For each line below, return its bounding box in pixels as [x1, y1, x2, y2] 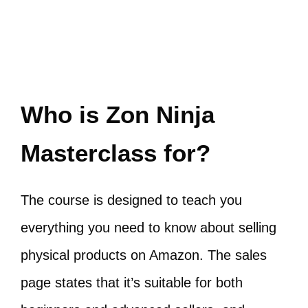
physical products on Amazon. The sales [21, 247, 267, 263]
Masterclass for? [21, 140, 210, 167]
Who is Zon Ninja [21, 101, 214, 129]
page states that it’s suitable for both [21, 275, 243, 291]
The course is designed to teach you [21, 192, 242, 208]
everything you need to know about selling [21, 220, 276, 236]
